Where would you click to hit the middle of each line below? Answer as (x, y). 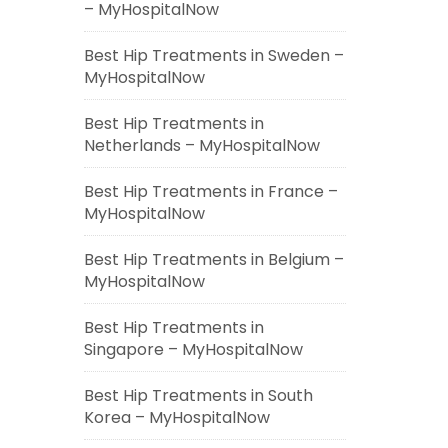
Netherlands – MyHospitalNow (201, 145)
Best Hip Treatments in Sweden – (213, 55)
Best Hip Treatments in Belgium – (213, 259)
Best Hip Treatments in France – (210, 191)
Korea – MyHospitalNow (176, 417)
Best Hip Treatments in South (198, 395)
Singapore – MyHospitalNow (193, 349)
